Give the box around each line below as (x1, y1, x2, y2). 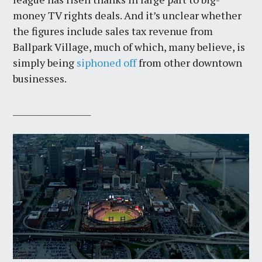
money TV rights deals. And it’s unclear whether (13, 8, 242, 22)
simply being (13, 55, 77, 70)
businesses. (13, 71, 67, 85)
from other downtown (136, 55, 243, 70)
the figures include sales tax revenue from (13, 23, 213, 38)
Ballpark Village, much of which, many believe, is (13, 39, 246, 54)
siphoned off (77, 55, 137, 70)
